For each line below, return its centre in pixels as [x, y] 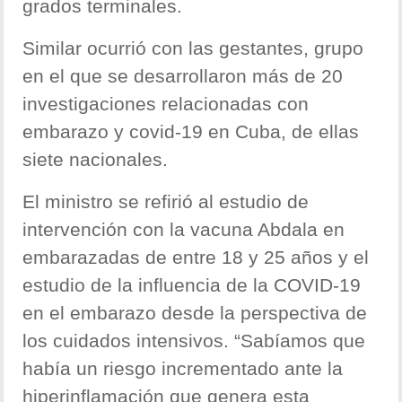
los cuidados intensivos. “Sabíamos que [194, 341]
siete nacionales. [96, 160]
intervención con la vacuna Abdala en [184, 230]
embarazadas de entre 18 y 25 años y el [196, 258]
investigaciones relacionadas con [166, 104]
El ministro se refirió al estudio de [166, 202]
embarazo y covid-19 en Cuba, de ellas [191, 132]
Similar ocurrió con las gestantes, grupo [193, 48]
